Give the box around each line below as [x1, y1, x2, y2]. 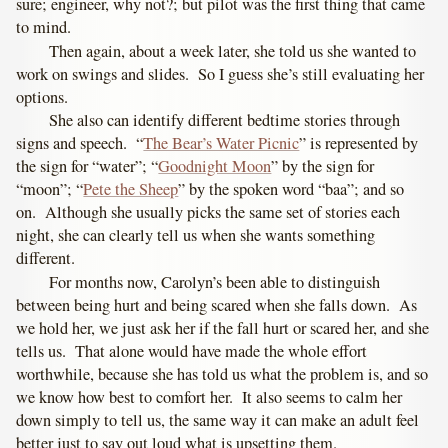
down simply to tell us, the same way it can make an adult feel [16, 409, 420, 432]
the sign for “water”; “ [16, 155, 159, 178]
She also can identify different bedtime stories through [49, 109, 401, 132]
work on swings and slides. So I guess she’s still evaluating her [16, 62, 425, 85]
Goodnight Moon [158, 155, 272, 178]
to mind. [16, 15, 72, 38]
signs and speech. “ [16, 132, 144, 155]
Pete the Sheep [83, 178, 179, 201]
